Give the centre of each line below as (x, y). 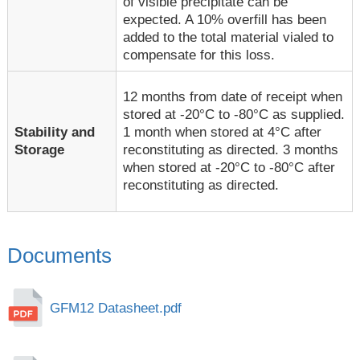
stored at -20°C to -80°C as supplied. (234, 114)
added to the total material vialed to (229, 37)
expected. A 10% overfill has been (225, 19)
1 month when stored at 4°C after (223, 132)
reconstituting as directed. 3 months (231, 149)
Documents (59, 256)
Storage (40, 149)
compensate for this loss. (199, 55)
